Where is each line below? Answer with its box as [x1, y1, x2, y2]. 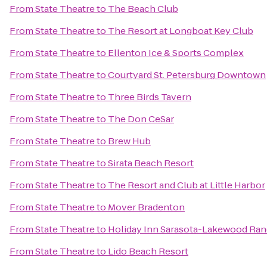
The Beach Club [108, 2, 178, 15]
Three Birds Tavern [108, 91, 191, 103]
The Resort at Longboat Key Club [108, 24, 253, 37]
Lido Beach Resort [108, 245, 188, 257]
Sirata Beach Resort [108, 157, 194, 169]
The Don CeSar [108, 113, 174, 125]
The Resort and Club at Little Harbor [108, 179, 265, 191]
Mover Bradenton [108, 201, 185, 213]
